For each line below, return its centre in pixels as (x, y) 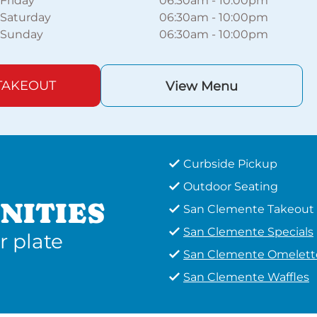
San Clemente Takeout (249, 209)
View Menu (201, 86)
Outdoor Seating (231, 186)
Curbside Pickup (230, 164)
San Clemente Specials (248, 232)
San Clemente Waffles (246, 277)
